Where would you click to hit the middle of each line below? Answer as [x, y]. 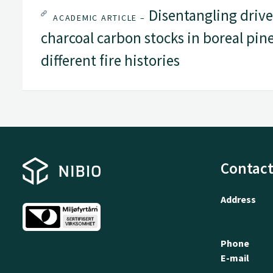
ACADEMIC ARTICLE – [99, 18]
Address [238, 199]
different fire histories [110, 60]
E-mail [235, 258]
